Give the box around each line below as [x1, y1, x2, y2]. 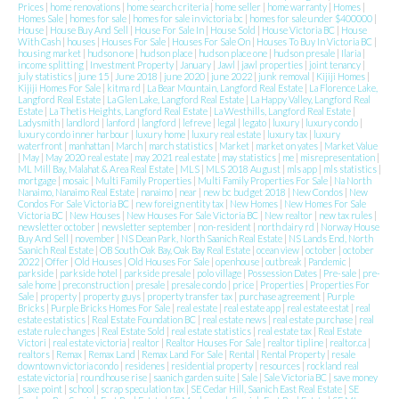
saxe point [22, 383, 64, 395]
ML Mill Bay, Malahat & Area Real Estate [18, 163, 175, 175]
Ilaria [341, 47, 362, 60]
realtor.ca [330, 337, 368, 349]
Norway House [321, 221, 379, 233]
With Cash [18, 36, 62, 48]
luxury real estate [191, 128, 263, 141]
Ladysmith [18, 117, 61, 129]
